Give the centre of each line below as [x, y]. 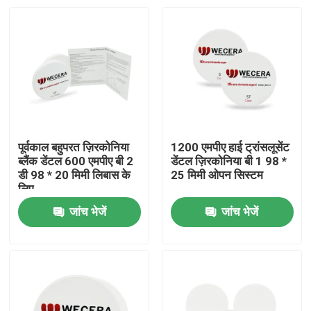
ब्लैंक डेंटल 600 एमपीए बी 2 [76, 161]
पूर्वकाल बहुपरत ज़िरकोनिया [74, 148]
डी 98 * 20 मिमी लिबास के [75, 175]
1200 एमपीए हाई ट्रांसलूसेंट [230, 148]
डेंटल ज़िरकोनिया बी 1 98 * [228, 161]
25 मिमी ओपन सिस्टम [217, 175]
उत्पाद [37, 263]
